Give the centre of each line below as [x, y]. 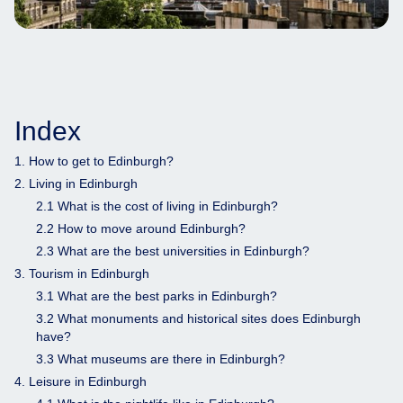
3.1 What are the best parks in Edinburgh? [157, 296]
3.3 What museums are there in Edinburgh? [161, 358]
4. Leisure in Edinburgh [81, 381]
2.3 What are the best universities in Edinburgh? [173, 251]
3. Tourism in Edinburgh [82, 273]
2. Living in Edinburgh [76, 183]
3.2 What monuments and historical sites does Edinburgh [198, 318]
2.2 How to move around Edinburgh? [141, 228]
